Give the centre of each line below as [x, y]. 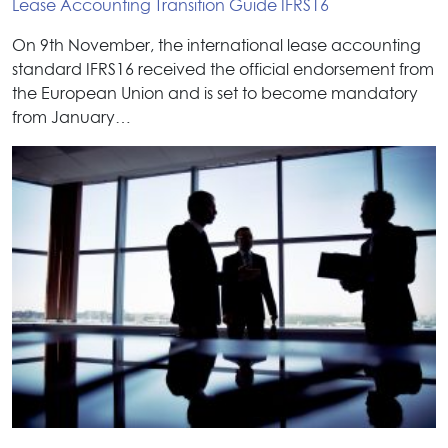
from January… [71, 117]
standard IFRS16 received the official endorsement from [223, 69]
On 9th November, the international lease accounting [216, 45]
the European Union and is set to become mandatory [215, 93]
